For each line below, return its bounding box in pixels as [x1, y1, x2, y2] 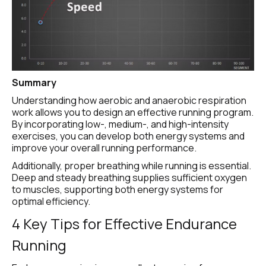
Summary [12, 76, 56, 90]
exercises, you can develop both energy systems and [12, 129, 245, 143]
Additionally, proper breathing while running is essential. [12, 159, 251, 173]
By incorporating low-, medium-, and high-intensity [12, 118, 229, 131]
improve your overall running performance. [12, 141, 197, 155]
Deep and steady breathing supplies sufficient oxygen [12, 171, 247, 185]
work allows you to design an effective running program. [12, 106, 254, 119]
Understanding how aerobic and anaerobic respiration [12, 94, 246, 107]
